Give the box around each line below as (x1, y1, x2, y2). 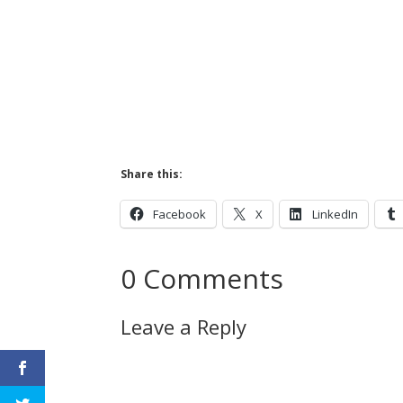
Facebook (153, 206, 207, 223)
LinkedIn (312, 206, 359, 223)
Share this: (121, 166, 184, 183)
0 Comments (121, 259, 284, 297)
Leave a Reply (121, 312, 247, 340)
